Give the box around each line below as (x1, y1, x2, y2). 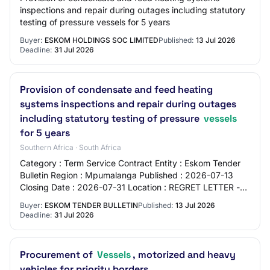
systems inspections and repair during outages (20, 98, 236, 110)
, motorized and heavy (133, 248, 236, 261)
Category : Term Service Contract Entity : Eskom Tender (20, 158, 240, 168)
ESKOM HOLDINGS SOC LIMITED (45, 36, 159, 45)
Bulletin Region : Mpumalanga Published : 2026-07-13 (20, 170, 233, 180)
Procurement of (20, 248, 95, 261)
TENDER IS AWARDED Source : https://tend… (20, 194, 199, 204)
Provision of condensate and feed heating (20, 83, 213, 96)
